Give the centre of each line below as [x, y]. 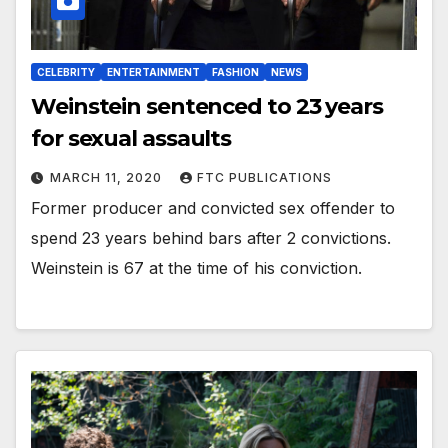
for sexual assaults [131, 138]
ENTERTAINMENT [153, 72]
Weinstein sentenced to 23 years [207, 106]
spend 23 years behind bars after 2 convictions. [211, 238]
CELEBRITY [66, 72]
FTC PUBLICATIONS [264, 177]
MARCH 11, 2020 [108, 177]
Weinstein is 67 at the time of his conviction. [196, 268]
